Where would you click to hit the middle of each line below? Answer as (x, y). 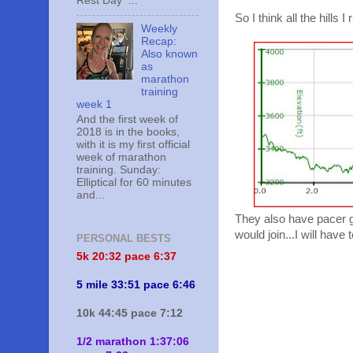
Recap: (159, 42)
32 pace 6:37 (143, 256)
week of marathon (121, 157)
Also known (170, 54)
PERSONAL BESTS (124, 239)
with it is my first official (133, 144)
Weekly (160, 29)
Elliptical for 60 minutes (134, 182)
